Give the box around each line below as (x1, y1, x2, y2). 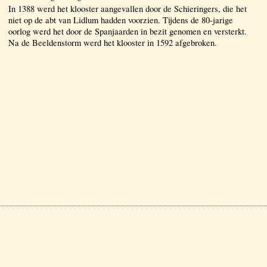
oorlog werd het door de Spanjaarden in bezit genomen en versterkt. (8, 25, 247, 37)
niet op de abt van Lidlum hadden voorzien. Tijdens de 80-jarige (8, 14, 233, 26)
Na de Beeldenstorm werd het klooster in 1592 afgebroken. (8, 36, 217, 48)
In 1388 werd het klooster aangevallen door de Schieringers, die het (8, 2, 247, 14)
